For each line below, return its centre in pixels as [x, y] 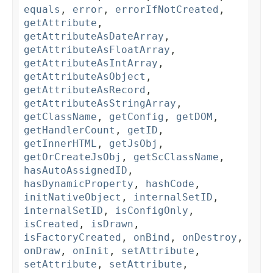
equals [42, 10]
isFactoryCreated [73, 238]
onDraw [42, 251]
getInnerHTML [60, 144]
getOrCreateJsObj [73, 157]
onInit [91, 251]
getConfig [136, 117]
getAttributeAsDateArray [94, 37]
